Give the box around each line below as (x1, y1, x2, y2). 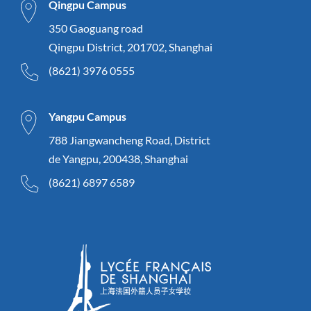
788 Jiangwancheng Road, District (49, 133, 210, 146)
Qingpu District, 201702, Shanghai (49, 40, 212, 53)
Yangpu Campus (49, 109, 126, 123)
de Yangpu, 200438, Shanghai (49, 151, 188, 165)
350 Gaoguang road (49, 21, 143, 35)
